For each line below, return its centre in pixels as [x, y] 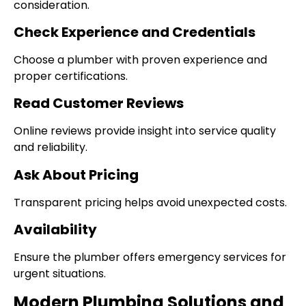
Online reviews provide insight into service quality [145, 131]
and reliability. [51, 148]
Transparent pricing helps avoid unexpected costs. [150, 202]
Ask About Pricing [76, 175]
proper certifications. [71, 76]
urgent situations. [60, 274]
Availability [55, 230]
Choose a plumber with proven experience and [140, 60]
